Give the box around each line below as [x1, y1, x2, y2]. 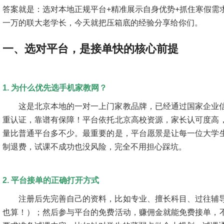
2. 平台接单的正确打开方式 [2, 176, 99, 184]
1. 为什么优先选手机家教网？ [2, 83, 107, 92]
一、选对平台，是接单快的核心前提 [2, 42, 178, 55]
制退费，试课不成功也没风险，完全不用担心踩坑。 [2, 142, 186, 151]
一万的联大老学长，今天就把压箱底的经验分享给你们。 [2, 18, 202, 27]
